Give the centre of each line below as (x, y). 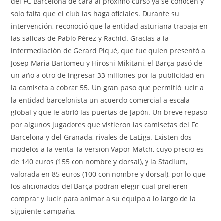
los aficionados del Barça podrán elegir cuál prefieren (100, 186)
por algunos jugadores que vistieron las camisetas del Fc (105, 125)
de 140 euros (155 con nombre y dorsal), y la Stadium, (99, 162)
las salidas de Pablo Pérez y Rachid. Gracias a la (90, 38)
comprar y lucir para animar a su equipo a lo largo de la (104, 199)
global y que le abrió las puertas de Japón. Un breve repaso (109, 112)
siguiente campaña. (44, 211)
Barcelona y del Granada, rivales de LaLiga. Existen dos (102, 137)
